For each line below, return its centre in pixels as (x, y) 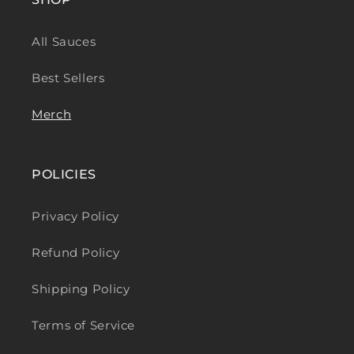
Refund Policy (76, 253)
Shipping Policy (81, 290)
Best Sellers (68, 79)
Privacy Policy (75, 217)
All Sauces (64, 42)
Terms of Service (84, 326)
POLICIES (64, 174)
